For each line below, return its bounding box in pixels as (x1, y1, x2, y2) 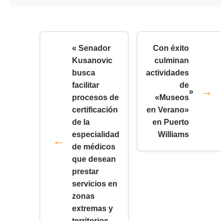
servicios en (72, 180, 117, 188)
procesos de (72, 93, 119, 102)
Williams (158, 130, 189, 139)
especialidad (72, 130, 119, 139)
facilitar (72, 81, 99, 90)
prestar (72, 167, 99, 176)
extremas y (72, 204, 113, 213)
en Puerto (152, 118, 189, 127)
